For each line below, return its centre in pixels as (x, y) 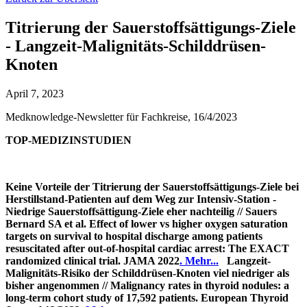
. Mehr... (199, 260)
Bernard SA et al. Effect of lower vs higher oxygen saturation (147, 223)
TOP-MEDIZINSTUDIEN (69, 140)
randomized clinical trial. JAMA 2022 (93, 260)
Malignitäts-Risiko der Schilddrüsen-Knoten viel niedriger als (147, 273)
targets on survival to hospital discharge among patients (134, 236)
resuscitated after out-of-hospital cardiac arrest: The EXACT (147, 248)
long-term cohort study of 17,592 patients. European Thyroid (147, 297)
